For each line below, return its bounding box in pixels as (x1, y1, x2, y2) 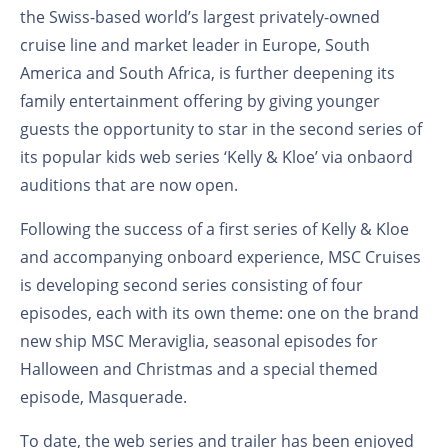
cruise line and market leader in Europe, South (20, 33, 370, 56)
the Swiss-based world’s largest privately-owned (20, 5, 380, 28)
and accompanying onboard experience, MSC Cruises (20, 245, 421, 268)
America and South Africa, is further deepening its (20, 61, 395, 84)
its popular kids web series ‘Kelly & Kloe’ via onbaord (20, 145, 413, 168)
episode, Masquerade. (20, 385, 187, 408)
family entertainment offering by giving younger (20, 89, 380, 112)
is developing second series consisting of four (20, 273, 363, 296)
